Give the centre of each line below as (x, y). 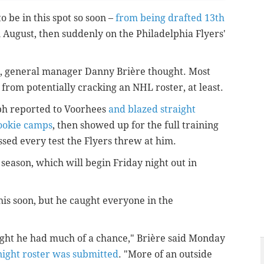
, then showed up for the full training (136, 126)
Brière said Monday (181, 239)
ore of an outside (174, 255)
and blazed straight (152, 110)
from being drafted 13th (170, 18)
